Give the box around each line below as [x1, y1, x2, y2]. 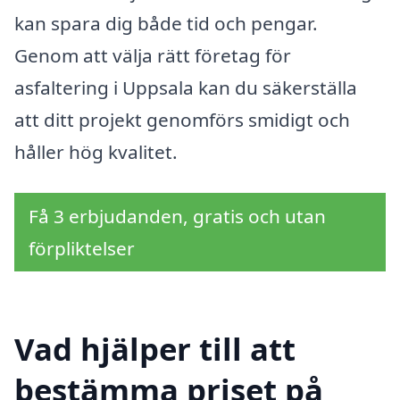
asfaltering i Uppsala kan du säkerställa [14, 74, 357, 100]
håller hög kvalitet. [14, 138, 178, 164]
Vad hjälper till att [14, 328, 296, 371]
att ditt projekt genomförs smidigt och [14, 106, 350, 132]
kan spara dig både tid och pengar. [14, 10, 318, 36]
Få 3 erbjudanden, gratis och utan [29, 203, 326, 229]
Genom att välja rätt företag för [14, 42, 291, 68]
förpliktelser [29, 235, 135, 261]
